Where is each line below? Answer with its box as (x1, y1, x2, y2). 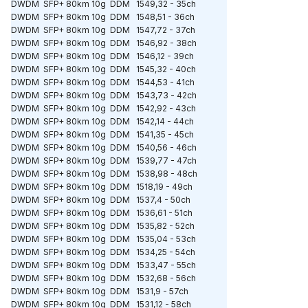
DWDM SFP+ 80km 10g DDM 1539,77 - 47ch (11, 155, 197, 166)
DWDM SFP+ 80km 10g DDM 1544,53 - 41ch (11, 77, 195, 88)
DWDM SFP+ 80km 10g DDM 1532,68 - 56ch (11, 273, 196, 284)
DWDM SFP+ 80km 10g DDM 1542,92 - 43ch (11, 103, 196, 114)
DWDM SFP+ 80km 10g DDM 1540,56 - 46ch (11, 142, 197, 153)
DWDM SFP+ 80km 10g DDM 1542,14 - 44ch (11, 116, 194, 127)
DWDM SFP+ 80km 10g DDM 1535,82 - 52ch (11, 221, 195, 232)
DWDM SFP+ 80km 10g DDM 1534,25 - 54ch (11, 247, 195, 258)
